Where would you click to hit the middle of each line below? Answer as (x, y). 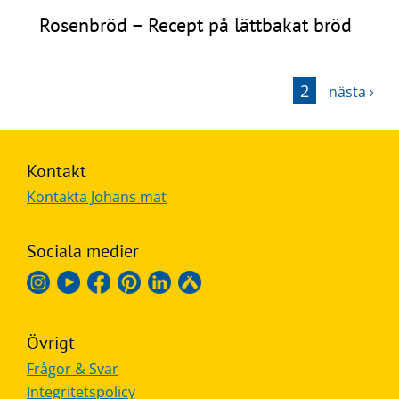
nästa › (351, 91)
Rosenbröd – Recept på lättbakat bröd (196, 24)
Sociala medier (83, 251)
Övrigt (51, 342)
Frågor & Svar (73, 368)
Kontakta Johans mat (97, 196)
